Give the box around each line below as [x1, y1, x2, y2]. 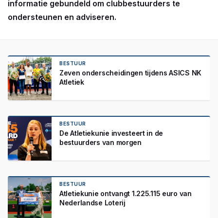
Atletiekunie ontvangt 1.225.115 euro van [59, 189, 192, 198]
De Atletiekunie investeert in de [59, 129, 163, 137]
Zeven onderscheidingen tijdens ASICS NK [59, 69, 202, 77]
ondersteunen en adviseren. [8, 12, 116, 22]
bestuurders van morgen [59, 138, 142, 146]
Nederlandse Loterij [59, 199, 126, 207]
